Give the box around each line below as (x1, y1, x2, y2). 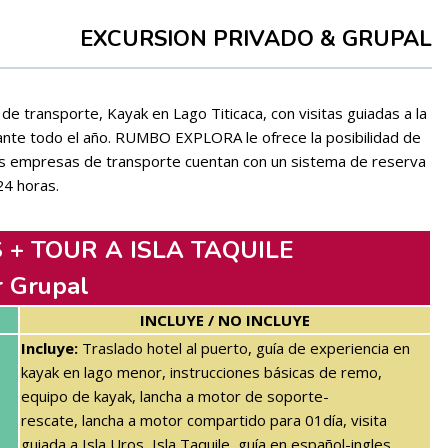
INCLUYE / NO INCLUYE (140, 309, 310, 330)
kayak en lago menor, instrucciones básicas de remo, (21, 361, 382, 382)
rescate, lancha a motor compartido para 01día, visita (21, 409, 387, 430)
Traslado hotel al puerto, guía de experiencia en (78, 337, 410, 358)
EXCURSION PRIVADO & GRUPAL (80, 23, 433, 54)
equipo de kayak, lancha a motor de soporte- (21, 385, 329, 406)
